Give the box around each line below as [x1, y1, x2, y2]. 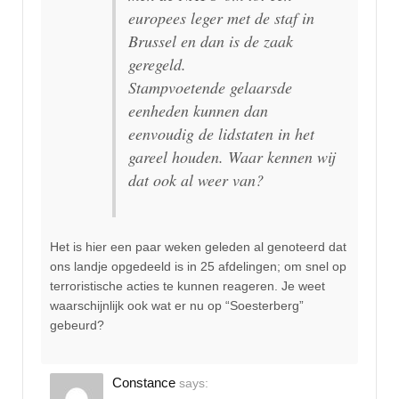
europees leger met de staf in [128, 6, 314, 28]
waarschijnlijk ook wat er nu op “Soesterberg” [50, 298, 304, 313]
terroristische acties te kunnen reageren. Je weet [50, 279, 325, 294]
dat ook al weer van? [128, 168, 264, 191]
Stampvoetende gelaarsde [128, 76, 292, 98]
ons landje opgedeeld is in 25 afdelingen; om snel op [50, 259, 346, 274]
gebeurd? [50, 318, 104, 333]
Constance [112, 374, 175, 390]
